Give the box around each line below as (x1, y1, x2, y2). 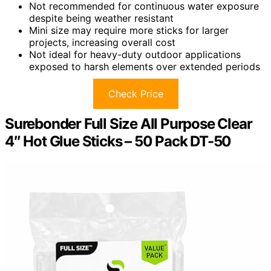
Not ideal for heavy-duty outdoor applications (29, 48, 241, 60)
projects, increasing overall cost (29, 36, 175, 48)
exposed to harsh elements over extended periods (29, 60, 260, 73)
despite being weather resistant (29, 11, 174, 24)
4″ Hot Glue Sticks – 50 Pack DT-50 (5, 132, 232, 150)
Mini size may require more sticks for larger (29, 24, 229, 36)
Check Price (108, 87, 163, 100)
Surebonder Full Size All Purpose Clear (5, 114, 252, 132)
